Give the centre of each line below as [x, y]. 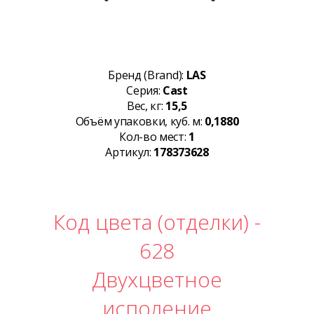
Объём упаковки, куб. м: [140, 122]
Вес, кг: [146, 106]
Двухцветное [157, 280]
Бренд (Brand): [147, 75]
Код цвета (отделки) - [157, 222]
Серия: [144, 91]
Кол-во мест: [154, 137]
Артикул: [130, 152]
